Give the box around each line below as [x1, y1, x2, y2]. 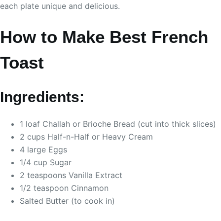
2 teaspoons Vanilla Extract [20, 170, 122, 180]
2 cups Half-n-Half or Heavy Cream [20, 131, 153, 142]
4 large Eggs [20, 144, 67, 154]
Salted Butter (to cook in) [20, 195, 115, 206]
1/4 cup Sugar [20, 157, 72, 167]
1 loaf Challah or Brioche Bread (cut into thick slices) [20, 118, 216, 129]
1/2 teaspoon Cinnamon [20, 183, 109, 193]
